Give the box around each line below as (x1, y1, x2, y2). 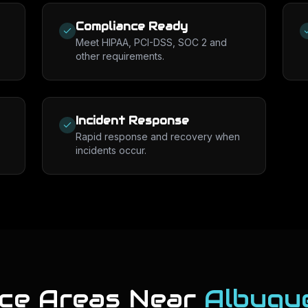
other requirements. (76, 50, 165, 62)
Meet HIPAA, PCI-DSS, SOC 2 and (76, 36, 228, 48)
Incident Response (76, 113, 190, 128)
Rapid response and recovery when (76, 131, 241, 142)
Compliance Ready (76, 19, 188, 34)
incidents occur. (76, 144, 147, 156)
